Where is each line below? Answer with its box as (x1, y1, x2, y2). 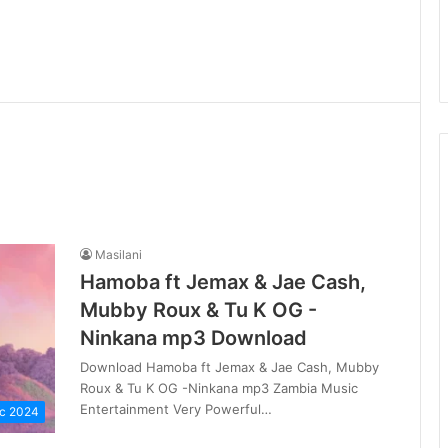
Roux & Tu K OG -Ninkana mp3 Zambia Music (80, 380, 358, 396)
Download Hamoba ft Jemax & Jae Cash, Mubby (80, 359, 379, 375)
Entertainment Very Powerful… (80, 401, 272, 417)
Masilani (95, 247, 142, 262)
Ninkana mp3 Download (80, 326, 307, 350)
